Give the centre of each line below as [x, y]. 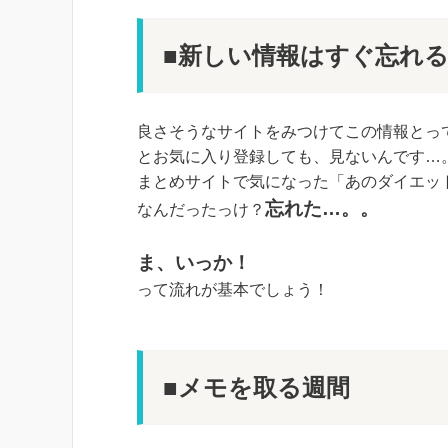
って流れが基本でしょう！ [233, 289]
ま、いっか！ [194, 262]
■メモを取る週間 [256, 387]
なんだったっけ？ [201, 209]
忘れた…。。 [322, 208]
